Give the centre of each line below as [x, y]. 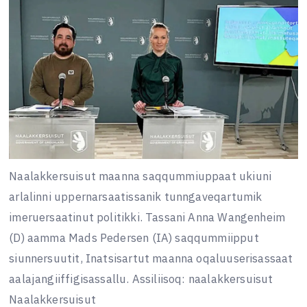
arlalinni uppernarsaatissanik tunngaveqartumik [136, 197]
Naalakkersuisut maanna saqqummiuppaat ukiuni [140, 176]
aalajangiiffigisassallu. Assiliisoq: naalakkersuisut [141, 279]
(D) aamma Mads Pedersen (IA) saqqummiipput [134, 238]
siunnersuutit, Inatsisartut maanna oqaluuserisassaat [151, 259]
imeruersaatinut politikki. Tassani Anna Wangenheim [147, 218]
